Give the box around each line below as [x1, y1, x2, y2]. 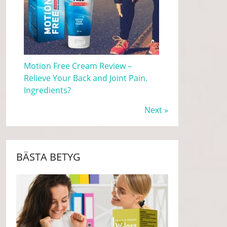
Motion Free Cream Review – [24, 60, 132, 71]
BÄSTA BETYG [16, 149, 81, 164]
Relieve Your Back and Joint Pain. [24, 72, 148, 84]
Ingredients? [24, 84, 71, 96]
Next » [144, 104, 168, 116]
